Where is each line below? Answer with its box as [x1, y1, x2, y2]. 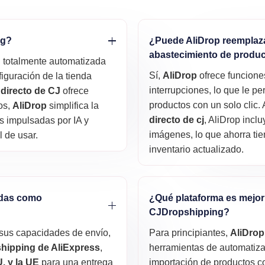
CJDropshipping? [149, 207, 230, 218]
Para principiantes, [149, 228, 231, 238]
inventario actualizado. [149, 144, 244, 155]
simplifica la [47, 101, 99, 111]
